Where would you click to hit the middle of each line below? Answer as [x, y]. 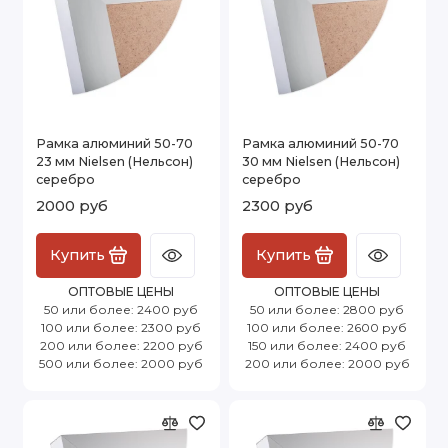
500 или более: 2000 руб [121, 363]
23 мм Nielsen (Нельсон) [114, 161]
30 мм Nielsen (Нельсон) [321, 161]
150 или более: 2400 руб [327, 345]
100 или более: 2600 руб [327, 327]
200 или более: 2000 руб [327, 363]
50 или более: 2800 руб [327, 309]
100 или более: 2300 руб [121, 327]
